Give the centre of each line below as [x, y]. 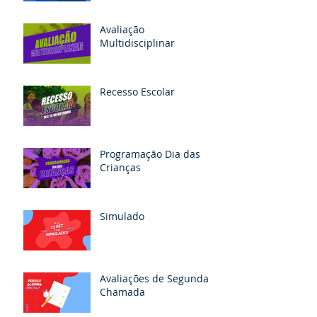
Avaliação [122, 29]
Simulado [122, 216]
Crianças [120, 167]
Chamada [122, 292]
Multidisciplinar [137, 42]
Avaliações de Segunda [154, 278]
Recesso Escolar [137, 91]
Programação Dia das [150, 154]
